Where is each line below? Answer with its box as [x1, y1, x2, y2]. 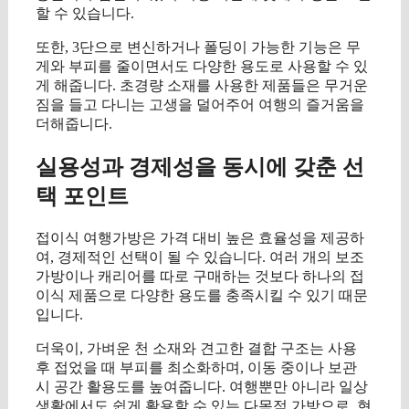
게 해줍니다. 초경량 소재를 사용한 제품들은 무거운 [36, 78, 368, 94]
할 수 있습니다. [36, 5, 134, 22]
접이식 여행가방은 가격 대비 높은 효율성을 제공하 [36, 230, 364, 246]
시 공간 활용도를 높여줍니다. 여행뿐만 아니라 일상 [36, 379, 368, 395]
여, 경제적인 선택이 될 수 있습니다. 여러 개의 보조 [36, 249, 364, 266]
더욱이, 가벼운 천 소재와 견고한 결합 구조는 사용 [36, 341, 357, 357]
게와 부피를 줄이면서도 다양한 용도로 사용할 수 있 [36, 58, 368, 75]
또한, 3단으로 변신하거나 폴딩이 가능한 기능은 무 [36, 39, 361, 56]
